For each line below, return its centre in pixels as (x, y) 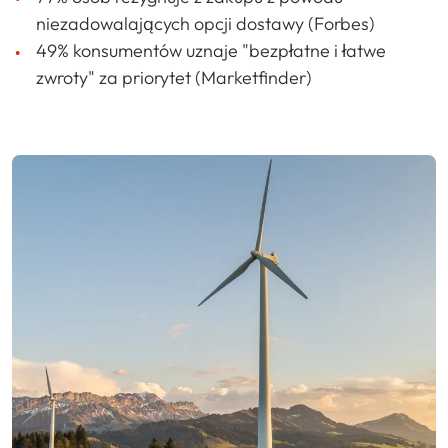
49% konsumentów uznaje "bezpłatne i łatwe (211, 51)
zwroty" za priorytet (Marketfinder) (174, 78)
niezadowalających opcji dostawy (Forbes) (205, 24)
